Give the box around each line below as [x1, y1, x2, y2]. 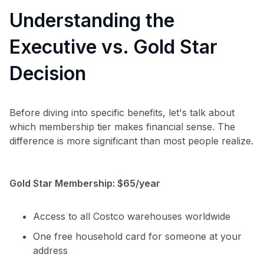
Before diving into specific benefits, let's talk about [9, 106, 235, 118]
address [33, 244, 68, 256]
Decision [9, 61, 86, 85]
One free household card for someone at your [33, 230, 242, 242]
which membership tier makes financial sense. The [9, 120, 235, 133]
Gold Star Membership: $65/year [9, 177, 160, 189]
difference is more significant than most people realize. [9, 134, 253, 147]
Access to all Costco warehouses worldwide [33, 210, 230, 222]
